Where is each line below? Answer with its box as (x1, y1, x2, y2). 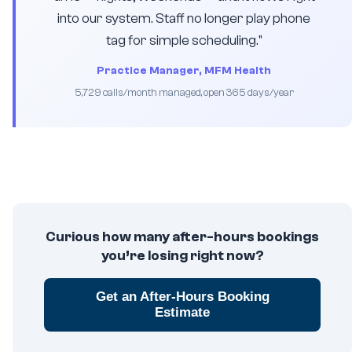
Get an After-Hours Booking (95, 289, 269, 304)
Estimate (155, 305, 210, 320)
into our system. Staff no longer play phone (57, 10, 310, 27)
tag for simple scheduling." (105, 32, 262, 49)
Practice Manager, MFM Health (97, 64, 271, 77)
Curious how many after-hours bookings (46, 229, 319, 245)
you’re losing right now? (101, 247, 264, 264)
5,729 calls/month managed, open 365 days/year (74, 86, 294, 98)
